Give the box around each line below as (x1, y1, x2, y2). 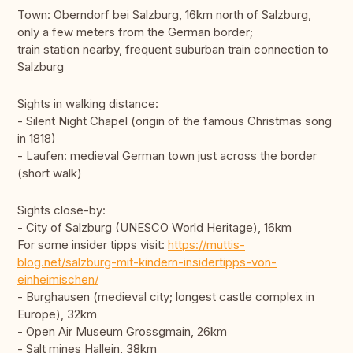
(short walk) (17, 165, 82, 181)
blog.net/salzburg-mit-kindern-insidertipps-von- (17, 255, 277, 270)
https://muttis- (168, 237, 245, 253)
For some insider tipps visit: (17, 237, 168, 253)
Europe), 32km (17, 307, 97, 322)
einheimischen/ (17, 272, 98, 288)
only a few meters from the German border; (17, 24, 253, 40)
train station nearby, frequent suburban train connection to (17, 42, 329, 58)
